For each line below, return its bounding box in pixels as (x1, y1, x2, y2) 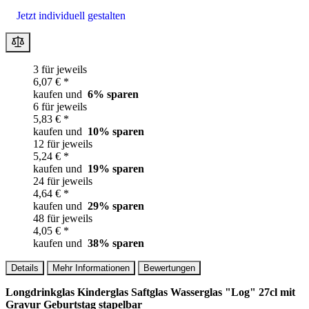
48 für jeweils (33, 212, 92, 224)
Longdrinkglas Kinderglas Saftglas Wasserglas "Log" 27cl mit (6, 286, 295, 298)
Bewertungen (143, 262, 195, 273)
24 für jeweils (33, 175, 92, 187)
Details (11, 262, 39, 273)
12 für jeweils (33, 137, 92, 150)
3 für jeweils (33, 63, 87, 75)
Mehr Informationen (52, 262, 130, 273)
